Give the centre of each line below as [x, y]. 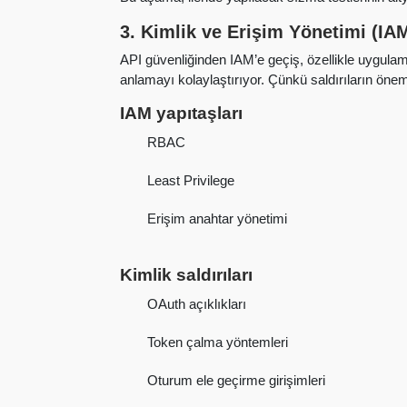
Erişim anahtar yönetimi [218, 219]
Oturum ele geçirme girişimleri [237, 381]
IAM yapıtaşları [181, 113]
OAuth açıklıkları [197, 304]
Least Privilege [191, 181]
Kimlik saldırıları [186, 274]
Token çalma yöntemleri [218, 342]
